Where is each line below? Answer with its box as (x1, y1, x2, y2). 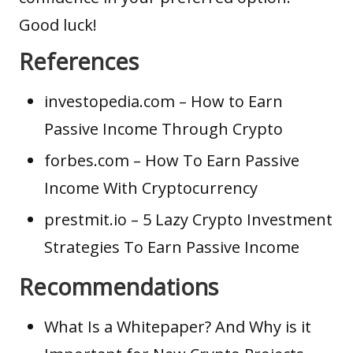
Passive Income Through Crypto (44, 118, 283, 140)
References (19, 46, 139, 77)
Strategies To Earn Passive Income (44, 236, 299, 258)
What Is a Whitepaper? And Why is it (44, 316, 311, 338)
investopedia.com (44, 91, 175, 113)
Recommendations (19, 271, 224, 303)
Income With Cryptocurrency (44, 177, 258, 199)
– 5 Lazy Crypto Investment (127, 209, 333, 231)
